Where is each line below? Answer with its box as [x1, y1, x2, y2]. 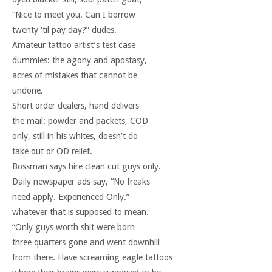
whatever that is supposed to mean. [12, 207, 149, 217]
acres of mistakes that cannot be [12, 70, 137, 81]
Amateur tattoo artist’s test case [12, 40, 135, 50]
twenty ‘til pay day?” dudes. [12, 25, 117, 35]
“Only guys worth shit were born [12, 222, 135, 233]
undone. [12, 86, 43, 96]
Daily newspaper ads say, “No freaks [12, 177, 150, 187]
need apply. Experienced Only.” [12, 192, 129, 202]
